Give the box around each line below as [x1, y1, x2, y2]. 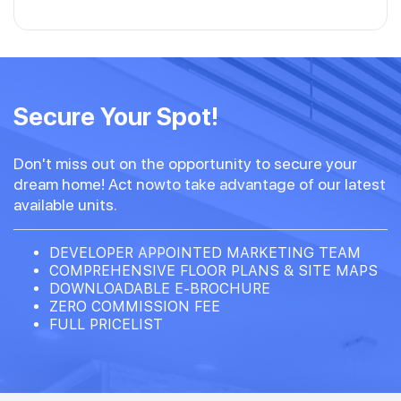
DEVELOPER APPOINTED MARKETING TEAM [49, 243, 361, 261]
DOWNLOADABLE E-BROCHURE [49, 279, 270, 297]
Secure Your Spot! [13, 100, 218, 132]
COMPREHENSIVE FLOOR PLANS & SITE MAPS [49, 261, 378, 279]
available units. [13, 194, 117, 214]
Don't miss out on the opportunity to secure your [13, 153, 357, 173]
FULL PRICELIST [49, 315, 163, 333]
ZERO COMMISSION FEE [49, 297, 220, 315]
